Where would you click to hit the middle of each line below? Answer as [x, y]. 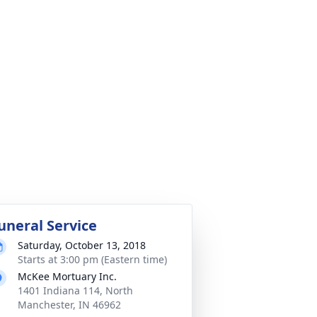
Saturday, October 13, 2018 [82, 245]
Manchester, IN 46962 [69, 305]
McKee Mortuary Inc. [67, 276]
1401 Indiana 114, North [75, 290]
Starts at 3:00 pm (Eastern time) [92, 259]
